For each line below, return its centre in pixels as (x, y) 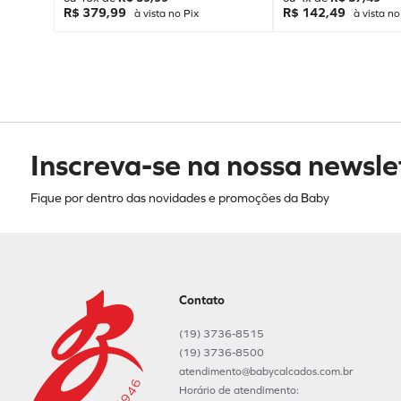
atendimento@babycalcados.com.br (265, 371)
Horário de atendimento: (239, 390)
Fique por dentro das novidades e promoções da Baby (180, 198)
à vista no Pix (165, 13)
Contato (201, 300)
